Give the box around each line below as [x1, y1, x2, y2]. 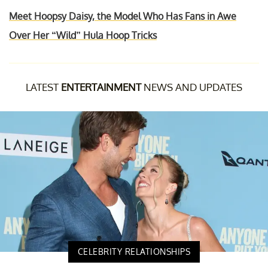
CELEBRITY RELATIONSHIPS [77, 246, 191, 257]
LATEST [26, 80, 61, 93]
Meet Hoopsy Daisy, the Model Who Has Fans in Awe [9, 10, 236, 22]
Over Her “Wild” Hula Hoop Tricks [9, 29, 157, 41]
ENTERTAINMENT [61, 80, 141, 93]
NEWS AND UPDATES [141, 80, 242, 93]
